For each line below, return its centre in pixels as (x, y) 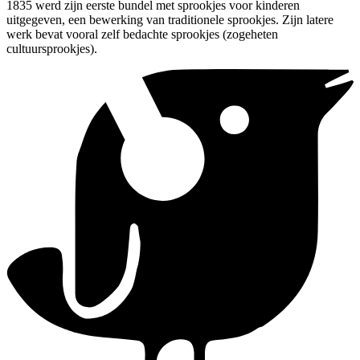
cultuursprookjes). (52, 48)
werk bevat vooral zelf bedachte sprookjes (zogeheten (142, 34)
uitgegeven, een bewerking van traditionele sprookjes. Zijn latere (170, 19)
